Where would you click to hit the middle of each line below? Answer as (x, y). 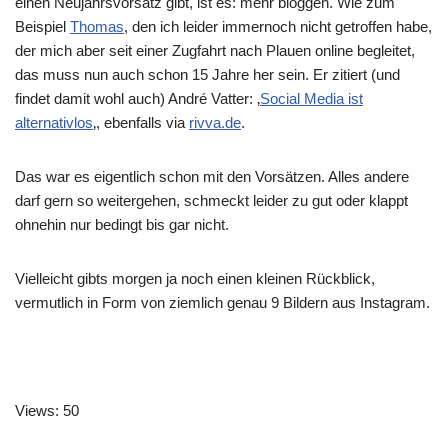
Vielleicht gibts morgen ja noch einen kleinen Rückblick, (195, 278)
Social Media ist (311, 98)
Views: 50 (47, 410)
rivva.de (215, 122)
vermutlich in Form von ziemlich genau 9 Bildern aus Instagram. (222, 302)
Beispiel (42, 26)
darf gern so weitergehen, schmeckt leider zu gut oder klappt (211, 200)
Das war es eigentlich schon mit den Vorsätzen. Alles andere (212, 176)
